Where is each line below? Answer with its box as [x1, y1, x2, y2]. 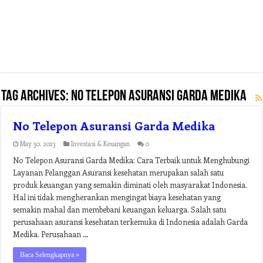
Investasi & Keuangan [71, 139, 130, 148]
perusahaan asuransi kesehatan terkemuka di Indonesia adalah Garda [13, 217, 248, 227]
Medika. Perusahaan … [13, 229, 89, 239]
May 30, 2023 [20, 139, 56, 148]
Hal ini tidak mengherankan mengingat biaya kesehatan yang [13, 192, 221, 202]
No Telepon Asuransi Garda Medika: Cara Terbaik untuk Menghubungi [13, 155, 250, 165]
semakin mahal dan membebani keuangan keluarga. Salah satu [13, 204, 227, 214]
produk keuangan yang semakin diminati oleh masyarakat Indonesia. [13, 180, 248, 190]
